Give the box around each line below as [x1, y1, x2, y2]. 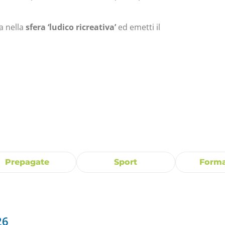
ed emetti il [116, 21, 160, 33]
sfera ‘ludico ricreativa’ [26, 21, 116, 33]
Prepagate [5, 157, 49, 167]
